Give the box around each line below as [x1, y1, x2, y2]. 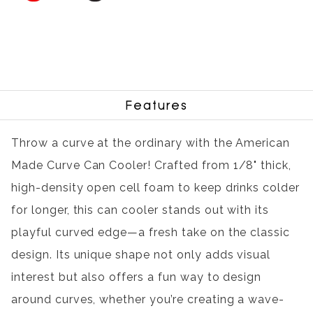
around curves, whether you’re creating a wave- [11, 293, 285, 307]
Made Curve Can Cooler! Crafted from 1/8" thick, [11, 159, 292, 173]
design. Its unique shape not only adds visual [11, 248, 271, 262]
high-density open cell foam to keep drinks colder [11, 181, 300, 195]
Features [125, 98, 188, 113]
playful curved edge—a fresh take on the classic [11, 226, 291, 240]
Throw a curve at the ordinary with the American [11, 136, 291, 150]
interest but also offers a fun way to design [11, 270, 262, 284]
